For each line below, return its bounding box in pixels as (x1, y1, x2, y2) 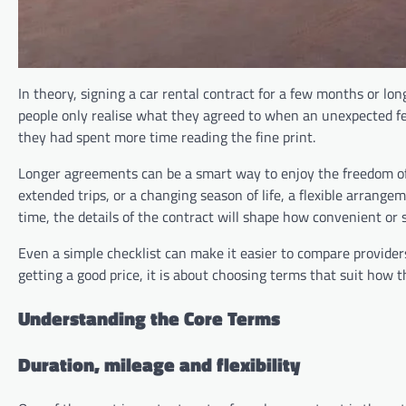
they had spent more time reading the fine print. (18, 125, 315, 148)
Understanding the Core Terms (18, 303, 280, 333)
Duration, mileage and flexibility (18, 350, 300, 380)
